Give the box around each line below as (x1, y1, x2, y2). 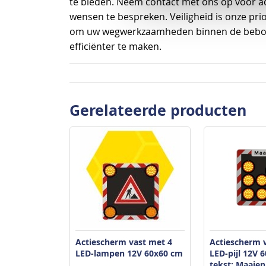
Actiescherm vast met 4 (75, 236, 172, 248)
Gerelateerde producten (69, 99, 246, 121)
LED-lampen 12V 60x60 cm (75, 247, 183, 259)
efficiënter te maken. (69, 40, 161, 53)
